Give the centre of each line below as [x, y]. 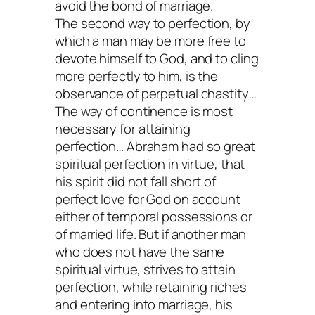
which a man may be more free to [150, 41]
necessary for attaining [123, 129]
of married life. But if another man [150, 234]
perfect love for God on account [148, 199]
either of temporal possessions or [154, 217]
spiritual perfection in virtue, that [150, 164]
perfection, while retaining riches [151, 287]
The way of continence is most [144, 111]
